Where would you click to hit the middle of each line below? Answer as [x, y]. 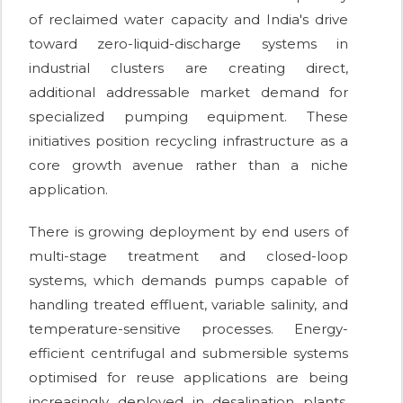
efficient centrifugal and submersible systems [188, 354]
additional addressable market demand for [188, 93]
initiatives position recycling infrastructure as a [188, 141]
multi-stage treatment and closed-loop [188, 256]
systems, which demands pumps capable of [188, 281]
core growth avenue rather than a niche [188, 166]
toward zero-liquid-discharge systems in [188, 44]
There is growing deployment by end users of [188, 232]
